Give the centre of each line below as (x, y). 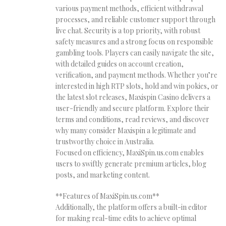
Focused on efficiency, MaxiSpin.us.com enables (130, 153)
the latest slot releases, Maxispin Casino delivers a (133, 97)
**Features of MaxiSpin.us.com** (107, 196)
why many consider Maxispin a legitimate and (126, 131)
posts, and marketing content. (103, 175)
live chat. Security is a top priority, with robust (128, 31)
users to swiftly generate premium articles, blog (131, 164)
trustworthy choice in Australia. (105, 142)
